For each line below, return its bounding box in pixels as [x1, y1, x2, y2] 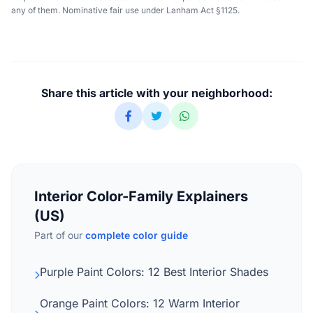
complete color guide [85, 229, 188, 242]
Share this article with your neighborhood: [41, 86, 272, 101]
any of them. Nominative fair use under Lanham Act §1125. [11, 5, 240, 16]
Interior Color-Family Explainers [34, 188, 248, 205]
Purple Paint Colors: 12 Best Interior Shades [40, 265, 268, 279]
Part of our [34, 229, 85, 242]
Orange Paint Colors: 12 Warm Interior [40, 296, 240, 311]
